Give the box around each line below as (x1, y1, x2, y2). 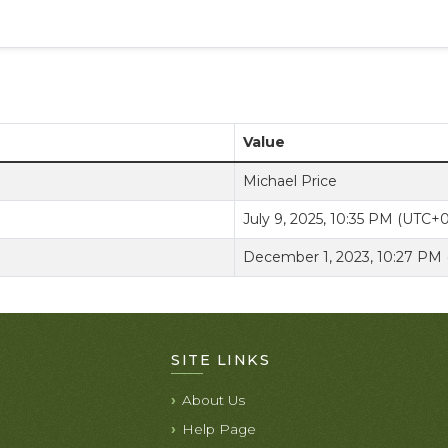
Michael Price (243, 172, 337, 190)
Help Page (182, 421, 257, 437)
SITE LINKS (171, 351, 271, 369)
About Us (182, 392, 246, 408)
